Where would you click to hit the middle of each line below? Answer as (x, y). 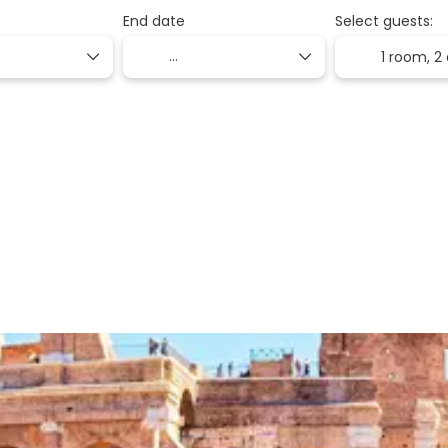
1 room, (408, 56)
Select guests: (384, 20)
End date (153, 20)
